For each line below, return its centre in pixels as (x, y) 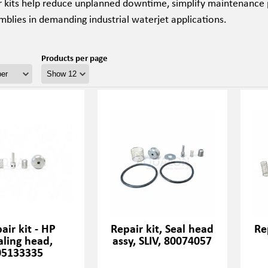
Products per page (74, 57)
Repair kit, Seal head (162, 228)
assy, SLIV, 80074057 (162, 240)
